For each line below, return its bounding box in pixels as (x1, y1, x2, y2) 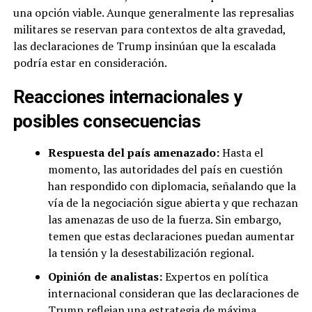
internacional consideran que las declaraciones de (47, 286, 299, 301)
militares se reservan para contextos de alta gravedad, (13, 22, 286, 37)
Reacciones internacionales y (13, 86, 242, 107)
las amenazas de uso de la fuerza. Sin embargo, (47, 212, 281, 227)
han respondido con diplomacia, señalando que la (47, 178, 296, 194)
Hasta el (219, 145, 263, 160)
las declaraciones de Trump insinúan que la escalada (13, 38, 276, 54)
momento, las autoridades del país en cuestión (47, 162, 283, 177)
